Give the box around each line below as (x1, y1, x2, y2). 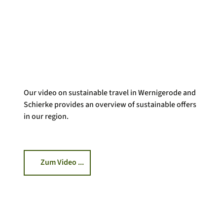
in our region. (24, 110, 69, 122)
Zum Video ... (40, 157, 84, 168)
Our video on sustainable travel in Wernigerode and (24, 87, 196, 98)
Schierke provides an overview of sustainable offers (24, 99, 196, 110)
